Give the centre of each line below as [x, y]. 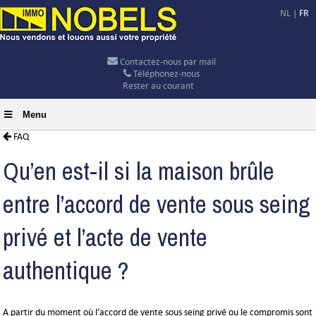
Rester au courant [158, 86]
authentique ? [66, 271]
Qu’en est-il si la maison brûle [139, 171]
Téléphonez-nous [166, 74]
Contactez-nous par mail [166, 62]
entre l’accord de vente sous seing [157, 204]
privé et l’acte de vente [105, 237]
